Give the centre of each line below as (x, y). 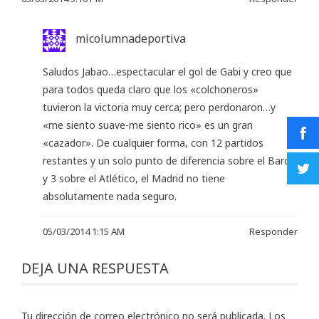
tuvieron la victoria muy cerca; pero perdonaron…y (159, 107)
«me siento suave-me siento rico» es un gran (148, 125)
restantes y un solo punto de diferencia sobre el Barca (169, 160)
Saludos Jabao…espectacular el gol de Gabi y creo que (167, 71)
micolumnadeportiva (131, 39)
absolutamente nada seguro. (110, 196)
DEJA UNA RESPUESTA (95, 268)
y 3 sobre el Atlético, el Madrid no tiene (134, 178)
